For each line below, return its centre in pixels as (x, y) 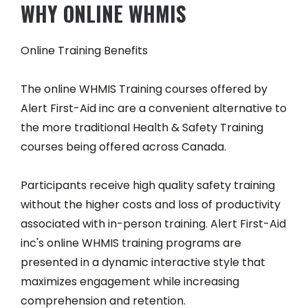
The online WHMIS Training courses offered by (144, 89)
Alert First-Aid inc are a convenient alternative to (154, 108)
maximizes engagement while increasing (130, 282)
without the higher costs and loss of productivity (151, 205)
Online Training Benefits (84, 51)
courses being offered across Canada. (123, 147)
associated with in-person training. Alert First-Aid (153, 224)
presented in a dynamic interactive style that (143, 262)
